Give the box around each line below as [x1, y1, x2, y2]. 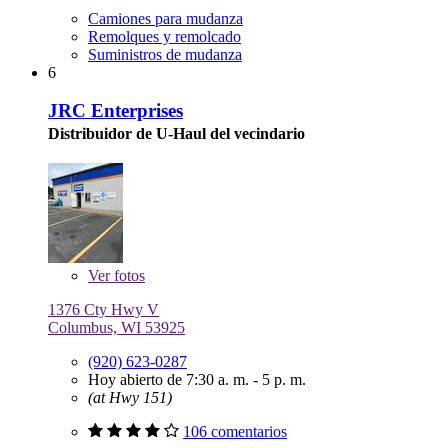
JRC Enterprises [48, 100, 183, 122]
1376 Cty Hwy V [48, 300, 159, 318]
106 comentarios [183, 422, 287, 440]
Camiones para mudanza [88, 9, 243, 27]
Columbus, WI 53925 [48, 318, 185, 336]
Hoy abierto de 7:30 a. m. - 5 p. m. [88, 370, 306, 388]
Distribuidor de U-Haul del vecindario [48, 125, 305, 143]
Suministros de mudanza [88, 45, 242, 63]
